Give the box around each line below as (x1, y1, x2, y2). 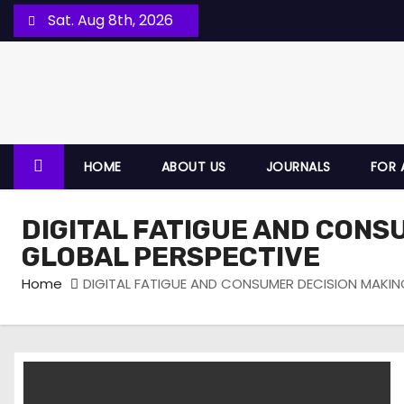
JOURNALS (265, 158, 331, 176)
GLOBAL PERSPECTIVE (22, 241, 320, 273)
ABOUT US (161, 158, 226, 176)
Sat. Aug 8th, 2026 (44, 10, 173, 31)
